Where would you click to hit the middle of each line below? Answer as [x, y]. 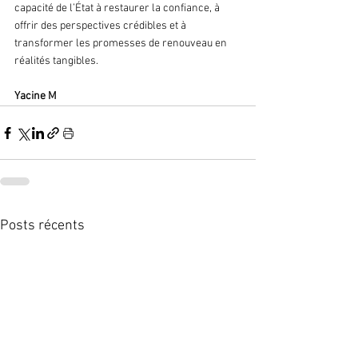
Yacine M [37, 97]
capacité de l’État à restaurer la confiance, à [118, 9]
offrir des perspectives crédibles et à [101, 26]
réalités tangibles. [56, 62]
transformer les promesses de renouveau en [122, 44]
